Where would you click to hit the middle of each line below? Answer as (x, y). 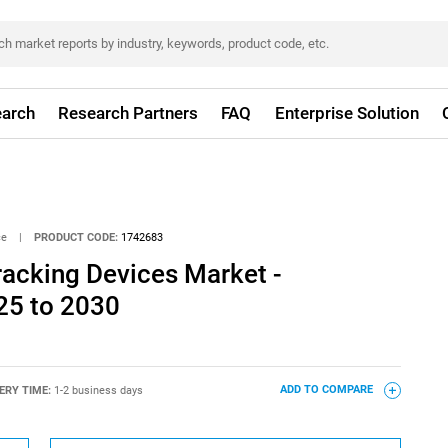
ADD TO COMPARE (327, 390)
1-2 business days (98, 390)
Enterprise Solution (346, 113)
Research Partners (128, 113)
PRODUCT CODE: (76, 237)
